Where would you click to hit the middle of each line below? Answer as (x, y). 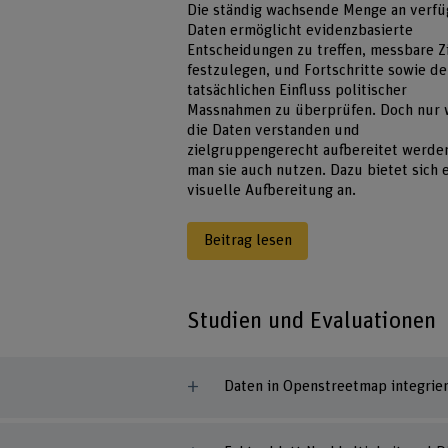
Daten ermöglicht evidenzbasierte (300, 31)
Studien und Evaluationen (312, 320)
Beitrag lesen (247, 240)
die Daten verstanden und (274, 131)
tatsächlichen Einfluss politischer (297, 91)
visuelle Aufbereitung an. (272, 191)
